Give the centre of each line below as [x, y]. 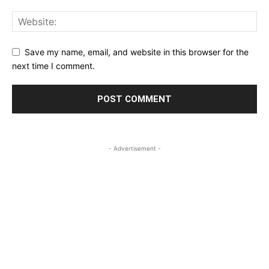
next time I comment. [53, 65]
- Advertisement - [134, 148]
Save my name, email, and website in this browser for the [137, 52]
